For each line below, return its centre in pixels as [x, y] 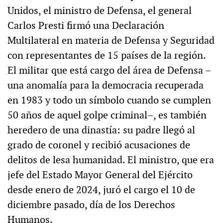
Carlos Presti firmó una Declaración [86, 26]
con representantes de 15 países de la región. [107, 56]
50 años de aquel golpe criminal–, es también [107, 115]
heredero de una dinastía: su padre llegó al [101, 130]
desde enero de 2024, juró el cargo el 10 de [101, 190]
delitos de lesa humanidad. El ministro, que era [111, 160]
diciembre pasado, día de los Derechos [91, 205]
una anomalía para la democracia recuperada [106, 85]
